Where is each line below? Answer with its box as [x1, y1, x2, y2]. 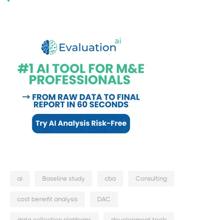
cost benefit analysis [17, 196, 78, 203]
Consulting [136, 176, 167, 183]
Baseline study [42, 176, 85, 183]
